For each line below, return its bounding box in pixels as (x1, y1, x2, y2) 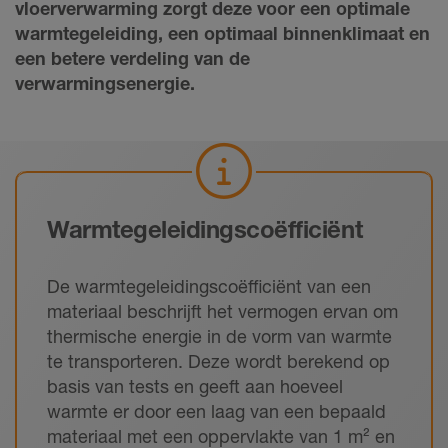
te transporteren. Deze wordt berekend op (47, 350, 390, 373)
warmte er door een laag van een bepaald (47, 400, 386, 423)
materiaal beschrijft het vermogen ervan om (47, 300, 398, 323)
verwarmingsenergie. (15, 72, 195, 95)
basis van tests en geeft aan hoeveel (47, 375, 343, 398)
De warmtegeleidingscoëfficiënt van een (47, 275, 371, 298)
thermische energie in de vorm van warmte (47, 325, 392, 348)
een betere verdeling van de (15, 47, 250, 70)
